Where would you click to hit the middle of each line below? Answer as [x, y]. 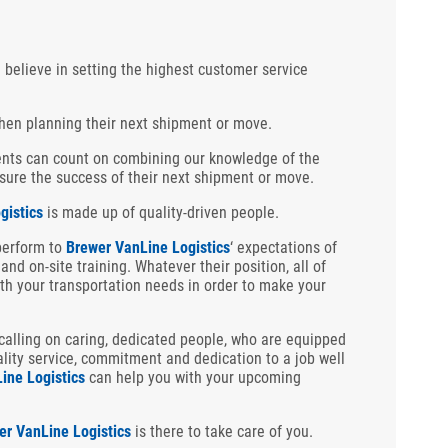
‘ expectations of [283, 247]
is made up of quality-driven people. [161, 212]
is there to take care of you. [222, 431]
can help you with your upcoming [193, 377]
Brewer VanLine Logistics [148, 247]
